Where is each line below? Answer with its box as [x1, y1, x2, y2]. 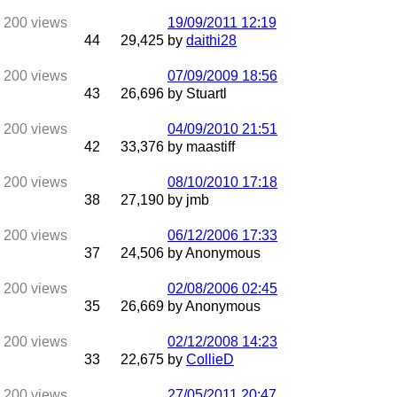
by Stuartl [167, 86, 227, 101]
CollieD [186, 352, 234, 367]
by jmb [167, 192, 209, 207]
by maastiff [167, 139, 235, 154]
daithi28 [186, 33, 237, 48]
